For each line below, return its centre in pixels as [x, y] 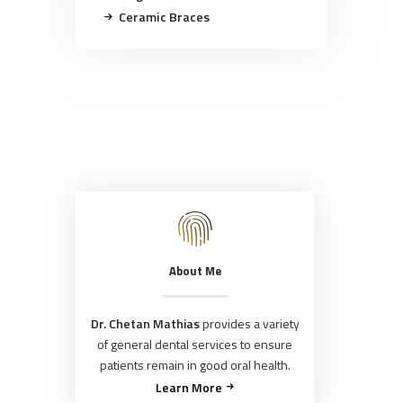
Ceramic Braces [164, 18]
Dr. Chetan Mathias [145, 324]
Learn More [188, 388]
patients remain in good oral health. [195, 365]
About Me [195, 270]
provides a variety [249, 324]
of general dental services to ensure [195, 345]
